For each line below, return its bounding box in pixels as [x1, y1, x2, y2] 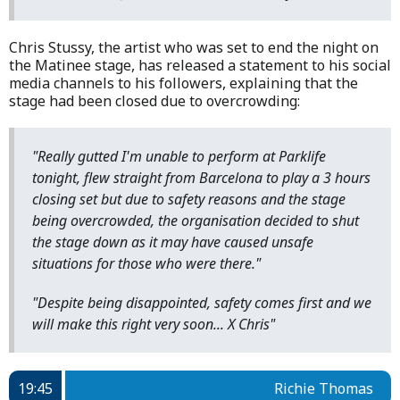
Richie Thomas [274, 378, 373, 398]
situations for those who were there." [32, 253, 261, 273]
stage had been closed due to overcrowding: [9, 90, 300, 111]
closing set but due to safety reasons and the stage [32, 188, 346, 209]
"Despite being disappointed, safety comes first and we [32, 292, 371, 312]
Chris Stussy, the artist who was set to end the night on [9, 37, 379, 57]
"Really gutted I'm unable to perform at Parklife [32, 146, 326, 166]
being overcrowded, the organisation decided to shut [32, 210, 359, 230]
